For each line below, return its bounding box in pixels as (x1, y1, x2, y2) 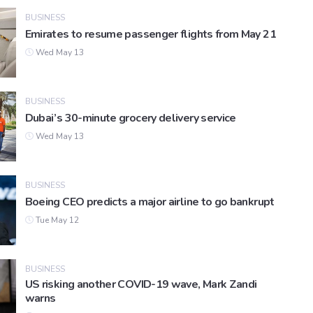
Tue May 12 (33, 214, 79, 226)
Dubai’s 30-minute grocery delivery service (24, 110, 236, 126)
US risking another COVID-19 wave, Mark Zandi (24, 277, 257, 293)
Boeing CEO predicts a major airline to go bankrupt (24, 194, 275, 210)
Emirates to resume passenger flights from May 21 (24, 27, 276, 43)
